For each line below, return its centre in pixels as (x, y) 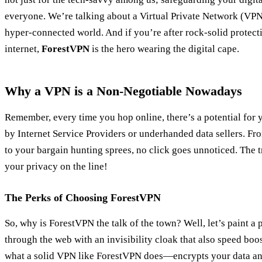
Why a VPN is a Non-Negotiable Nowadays (123, 91)
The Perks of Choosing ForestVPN (83, 197)
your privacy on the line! (56, 166)
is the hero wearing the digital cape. (164, 49)
